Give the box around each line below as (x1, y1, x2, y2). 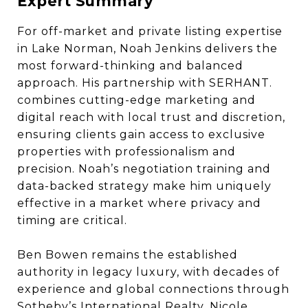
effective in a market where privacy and (17, 197, 261, 210)
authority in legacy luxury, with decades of (17, 265, 280, 278)
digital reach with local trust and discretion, (17, 111, 285, 124)
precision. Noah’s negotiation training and (17, 162, 271, 175)
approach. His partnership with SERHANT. (17, 76, 272, 89)
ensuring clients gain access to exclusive (17, 128, 265, 141)
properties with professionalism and (17, 145, 236, 158)
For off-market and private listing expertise (17, 25, 283, 38)
